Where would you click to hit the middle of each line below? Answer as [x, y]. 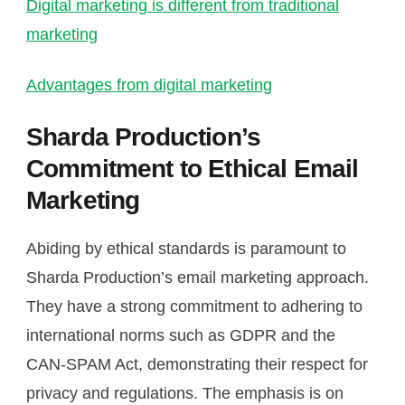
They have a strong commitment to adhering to [194, 306]
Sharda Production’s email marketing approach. [198, 277]
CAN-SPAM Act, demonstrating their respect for [197, 364]
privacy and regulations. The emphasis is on [185, 393]
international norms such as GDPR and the [181, 335]
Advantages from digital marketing [149, 85]
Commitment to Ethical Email [193, 168]
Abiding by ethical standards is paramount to [186, 248]
